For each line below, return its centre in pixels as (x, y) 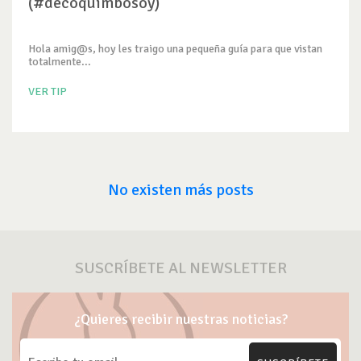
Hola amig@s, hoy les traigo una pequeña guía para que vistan (175, 49)
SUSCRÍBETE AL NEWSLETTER (180, 268)
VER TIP (48, 91)
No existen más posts (180, 190)
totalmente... (60, 62)
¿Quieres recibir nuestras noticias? (180, 319)
